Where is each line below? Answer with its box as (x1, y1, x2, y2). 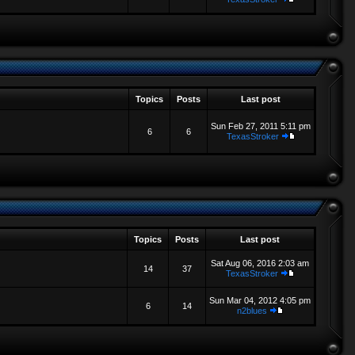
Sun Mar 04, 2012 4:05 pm (209, 296, 311, 305)
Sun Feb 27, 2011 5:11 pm (211, 121, 311, 131)
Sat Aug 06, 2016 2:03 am (211, 258, 309, 268)
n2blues (236, 306, 267, 315)
